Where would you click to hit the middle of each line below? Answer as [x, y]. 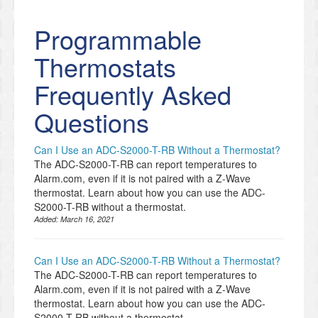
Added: [47, 219]
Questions [92, 122]
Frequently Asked [133, 94]
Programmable [118, 39]
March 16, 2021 [87, 219]
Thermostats [105, 67]
